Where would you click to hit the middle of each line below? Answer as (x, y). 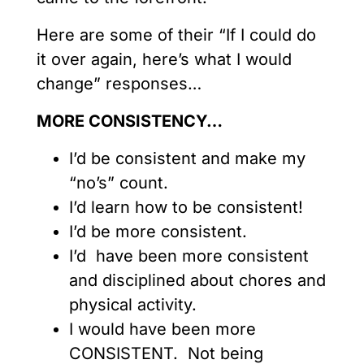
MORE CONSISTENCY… (130, 121)
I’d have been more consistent (189, 256)
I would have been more (162, 329)
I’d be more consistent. (158, 232)
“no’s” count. (119, 183)
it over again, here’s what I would (164, 60)
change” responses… (121, 84)
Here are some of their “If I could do (176, 35)
